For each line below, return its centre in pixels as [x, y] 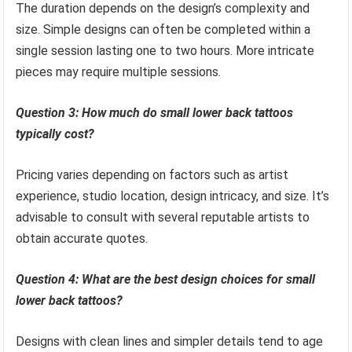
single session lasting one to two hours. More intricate [165, 50]
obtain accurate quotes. [82, 238]
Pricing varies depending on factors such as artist [152, 174]
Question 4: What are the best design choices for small [166, 279]
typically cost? [55, 134]
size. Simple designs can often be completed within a [163, 29]
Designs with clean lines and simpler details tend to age [170, 341]
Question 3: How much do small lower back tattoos [155, 112]
